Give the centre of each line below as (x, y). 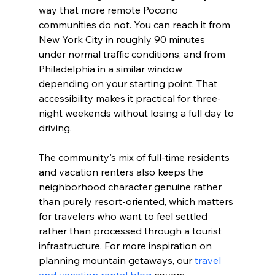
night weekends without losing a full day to (137, 113)
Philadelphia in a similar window (111, 68)
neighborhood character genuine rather (131, 186)
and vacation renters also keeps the (122, 172)
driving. (55, 127)
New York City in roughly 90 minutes (123, 39)
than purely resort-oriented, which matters (137, 201)
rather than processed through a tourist (131, 230)
